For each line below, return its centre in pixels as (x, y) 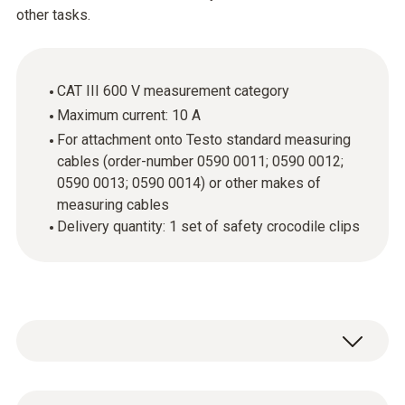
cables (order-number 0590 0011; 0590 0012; (200, 161)
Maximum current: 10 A (129, 115)
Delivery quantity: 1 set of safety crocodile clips (208, 226)
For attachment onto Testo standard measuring (204, 140)
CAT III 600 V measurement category (173, 91)
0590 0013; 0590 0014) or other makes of (189, 183)
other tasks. (53, 15)
